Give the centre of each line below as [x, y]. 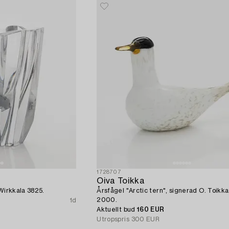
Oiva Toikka [121, 181]
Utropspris [113, 220]
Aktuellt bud [117, 210]
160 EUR [151, 210]
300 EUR [145, 220]
